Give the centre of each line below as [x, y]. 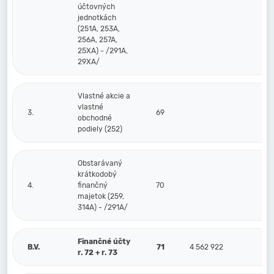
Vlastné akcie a [104, 96]
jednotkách [97, 18]
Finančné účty [104, 242]
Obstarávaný [100, 163]
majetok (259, [101, 196]
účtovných [96, 7]
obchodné [95, 118]
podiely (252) [100, 129]
